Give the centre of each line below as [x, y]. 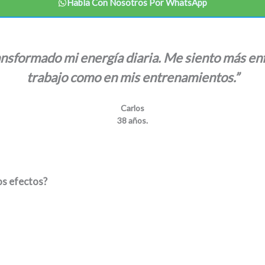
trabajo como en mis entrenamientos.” [132, 77]
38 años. [132, 120]
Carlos [132, 108]
